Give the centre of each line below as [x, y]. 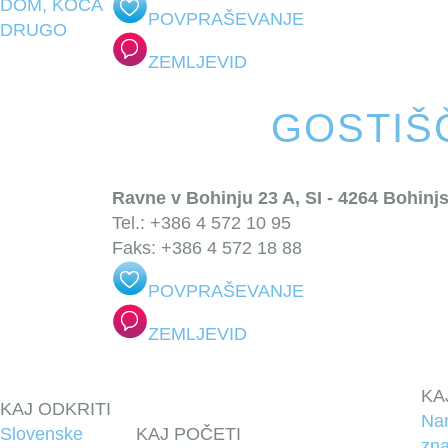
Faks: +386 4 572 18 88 [207, 248]
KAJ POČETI [188, 434]
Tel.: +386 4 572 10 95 [201, 223]
